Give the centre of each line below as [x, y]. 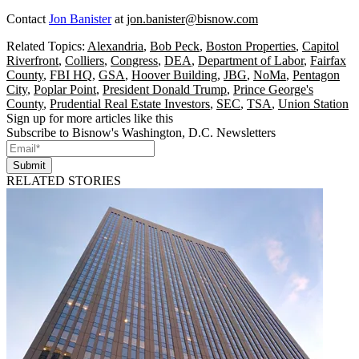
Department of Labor [251, 60]
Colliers [85, 60]
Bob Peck [175, 46]
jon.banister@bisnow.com [192, 18]
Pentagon [316, 75]
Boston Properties [251, 46]
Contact [28, 18]
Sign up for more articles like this [90, 118]
